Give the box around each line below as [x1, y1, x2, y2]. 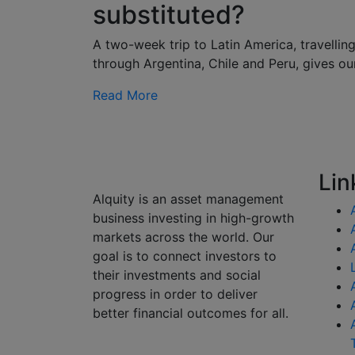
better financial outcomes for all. [93, 305, 288, 322]
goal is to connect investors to [93, 248, 277, 265]
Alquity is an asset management [93, 191, 284, 208]
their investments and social [93, 267, 261, 284]
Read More [93, 87, 158, 104]
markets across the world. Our [93, 229, 274, 246]
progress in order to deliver [93, 286, 258, 303]
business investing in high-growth [93, 210, 294, 227]
